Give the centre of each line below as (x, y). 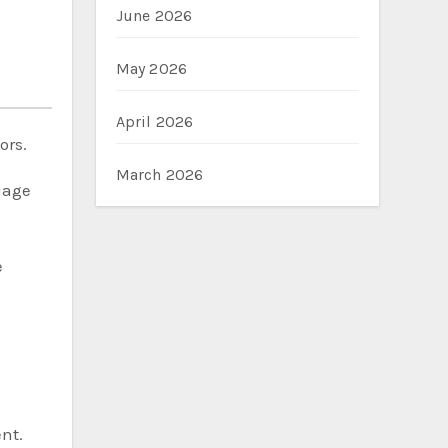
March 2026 (159, 174)
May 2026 (151, 68)
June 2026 (154, 15)
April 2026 (154, 121)
